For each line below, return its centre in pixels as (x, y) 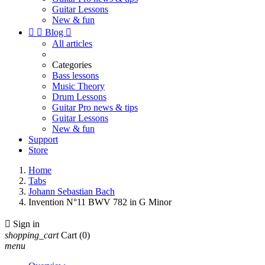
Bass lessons (75, 75)
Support (43, 139)
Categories (72, 65)
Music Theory (78, 86)
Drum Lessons (79, 97)
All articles (72, 43)
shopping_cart (32, 235)
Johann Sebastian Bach (72, 191)
